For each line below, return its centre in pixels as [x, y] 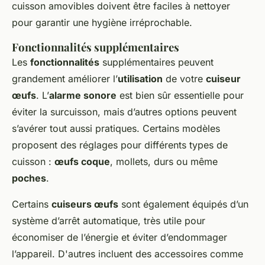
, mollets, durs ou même [164, 162]
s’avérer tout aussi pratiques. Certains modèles [116, 129]
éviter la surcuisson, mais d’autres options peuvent [124, 112]
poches [29, 178]
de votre [184, 79]
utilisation [140, 79]
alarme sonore [83, 96]
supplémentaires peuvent [156, 62]
